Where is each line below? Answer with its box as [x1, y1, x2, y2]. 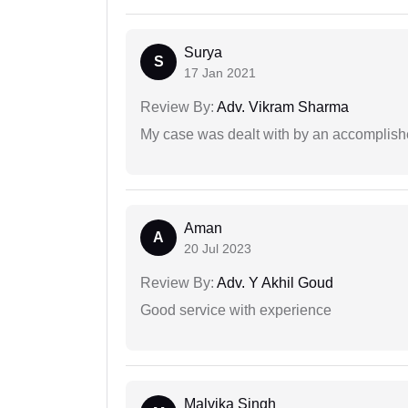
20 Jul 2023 [184, 241, 251, 257]
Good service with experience [140, 302, 331, 319]
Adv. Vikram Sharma [214, 99, 349, 116]
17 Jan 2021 [184, 66, 256, 81]
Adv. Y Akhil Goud [214, 275, 333, 291]
